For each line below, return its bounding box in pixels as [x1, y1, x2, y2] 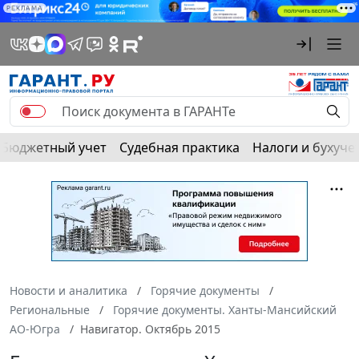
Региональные [10, 302, 90, 318]
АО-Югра [10, 321, 60, 337]
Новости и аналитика [10, 283, 127, 299]
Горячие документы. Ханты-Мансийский [113, 302, 337, 318]
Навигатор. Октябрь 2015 [80, 321, 220, 337]
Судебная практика [119, 139, 240, 157]
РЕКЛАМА [6, 4, 43, 12]
